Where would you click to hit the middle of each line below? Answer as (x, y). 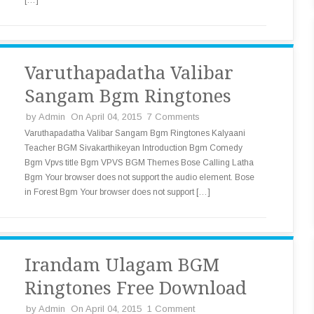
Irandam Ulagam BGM (122, 265)
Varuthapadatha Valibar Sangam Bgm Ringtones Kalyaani (135, 133)
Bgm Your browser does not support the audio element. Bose (139, 177)
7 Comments (173, 117)
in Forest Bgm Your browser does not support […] (117, 192)
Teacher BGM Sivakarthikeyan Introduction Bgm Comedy (134, 148)
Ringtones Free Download (136, 288)
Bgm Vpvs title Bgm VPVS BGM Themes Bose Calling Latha (139, 163)
